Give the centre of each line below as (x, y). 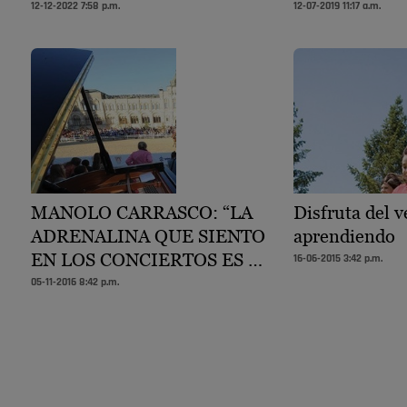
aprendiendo (344, 236)
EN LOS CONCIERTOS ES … (147, 259)
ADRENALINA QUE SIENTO (148, 236)
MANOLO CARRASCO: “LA (142, 212)
